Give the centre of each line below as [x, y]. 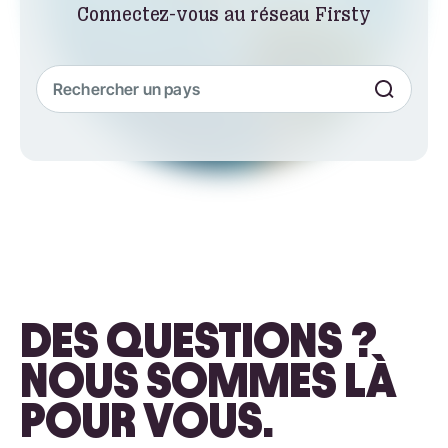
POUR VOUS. [147, 420]
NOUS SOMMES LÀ [207, 380]
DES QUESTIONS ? [198, 340]
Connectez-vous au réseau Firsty [224, 14]
